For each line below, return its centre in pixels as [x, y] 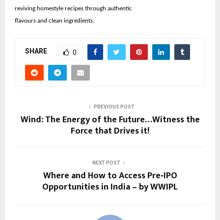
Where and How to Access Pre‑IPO [110, 176]
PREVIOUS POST [114, 107]
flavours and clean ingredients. [55, 21]
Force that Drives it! [110, 131]
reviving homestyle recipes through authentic [73, 8]
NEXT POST [106, 163]
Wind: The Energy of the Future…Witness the [110, 120]
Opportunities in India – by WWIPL [110, 187]
